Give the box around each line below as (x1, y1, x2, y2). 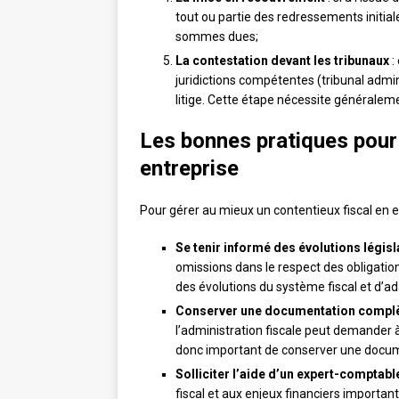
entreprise (140, 156, 239, 182)
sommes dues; (175, 29, 258, 45)
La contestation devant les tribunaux (175, 53, 389, 69)
